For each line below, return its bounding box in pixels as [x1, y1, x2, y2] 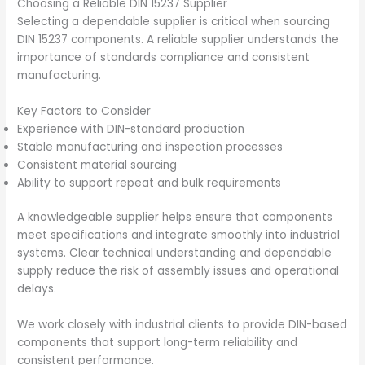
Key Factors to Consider [17, 103, 152, 119]
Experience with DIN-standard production [17, 121, 245, 137]
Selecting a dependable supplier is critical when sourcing [17, 14, 331, 30]
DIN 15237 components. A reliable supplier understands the [17, 32, 340, 48]
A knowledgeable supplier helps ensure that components [17, 209, 333, 226]
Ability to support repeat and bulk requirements [17, 174, 282, 191]
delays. [17, 281, 57, 297]
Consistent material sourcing [17, 156, 178, 173]
